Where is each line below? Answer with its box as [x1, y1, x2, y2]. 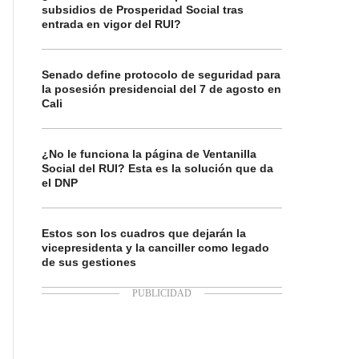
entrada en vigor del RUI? [42, 18, 181, 30]
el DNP [42, 176, 78, 189]
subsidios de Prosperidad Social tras [42, 3, 244, 16]
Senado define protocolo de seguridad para [42, 68, 280, 81]
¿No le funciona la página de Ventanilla [42, 147, 256, 160]
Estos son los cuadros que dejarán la [42, 227, 246, 240]
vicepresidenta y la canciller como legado [42, 241, 269, 254]
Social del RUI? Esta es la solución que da [42, 162, 273, 175]
